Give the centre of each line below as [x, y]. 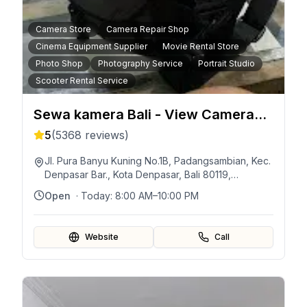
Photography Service [140, 63]
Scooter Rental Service [82, 81]
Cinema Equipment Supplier [91, 46]
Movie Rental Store [201, 46]
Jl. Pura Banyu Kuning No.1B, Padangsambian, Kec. [158, 161]
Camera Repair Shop [148, 29]
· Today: [96, 196]
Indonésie [67, 188]
